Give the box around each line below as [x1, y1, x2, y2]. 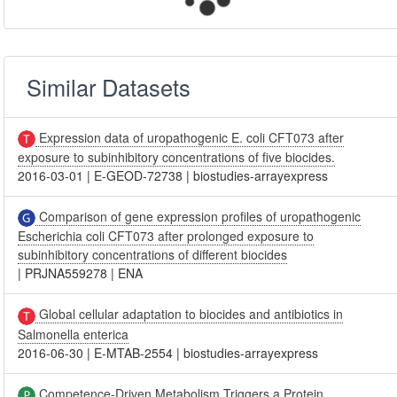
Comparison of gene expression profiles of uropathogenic [35, 206, 362, 225]
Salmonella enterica [18, 324, 129, 343]
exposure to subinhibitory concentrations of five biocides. [18, 147, 336, 166]
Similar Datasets [27, 70, 191, 103]
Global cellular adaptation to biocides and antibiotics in [35, 305, 344, 323]
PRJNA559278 [25, 264, 108, 283]
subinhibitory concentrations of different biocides [18, 245, 288, 264]
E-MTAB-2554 [94, 343, 174, 362]
